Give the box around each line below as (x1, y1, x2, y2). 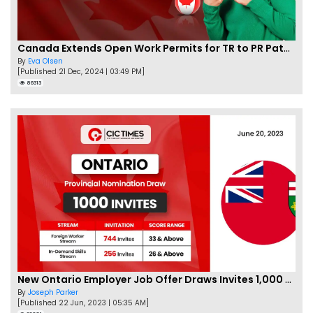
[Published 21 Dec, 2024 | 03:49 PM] (17, 66, 145, 78)
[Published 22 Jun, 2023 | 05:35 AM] (17, 298, 149, 309)
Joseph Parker (28, 287, 78, 298)
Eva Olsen (28, 56, 63, 67)
